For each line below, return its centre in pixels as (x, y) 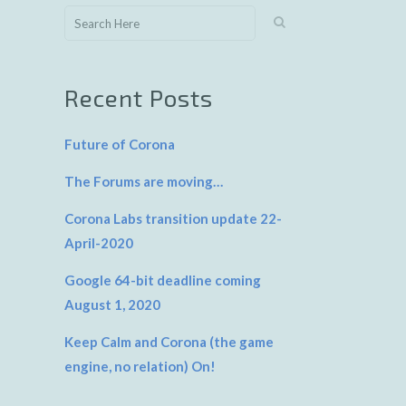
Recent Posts (139, 97)
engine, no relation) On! (140, 366)
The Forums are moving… (144, 181)
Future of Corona (120, 144)
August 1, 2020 (112, 304)
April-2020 (99, 243)
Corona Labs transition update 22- (173, 218)
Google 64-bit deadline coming (163, 280)
